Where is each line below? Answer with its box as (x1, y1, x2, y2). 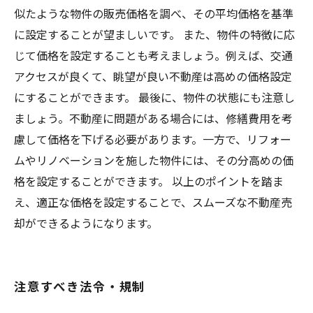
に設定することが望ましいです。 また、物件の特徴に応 (14, 26, 295, 43)
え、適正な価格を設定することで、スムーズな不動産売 (14, 194, 292, 210)
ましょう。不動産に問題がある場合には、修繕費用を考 (14, 110, 293, 126)
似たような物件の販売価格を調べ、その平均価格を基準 (14, 5, 293, 22)
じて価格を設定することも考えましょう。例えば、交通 (14, 47, 293, 64)
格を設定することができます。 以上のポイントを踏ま (14, 173, 284, 189)
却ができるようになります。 (14, 214, 158, 231)
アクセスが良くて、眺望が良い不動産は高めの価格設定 (14, 68, 292, 85)
